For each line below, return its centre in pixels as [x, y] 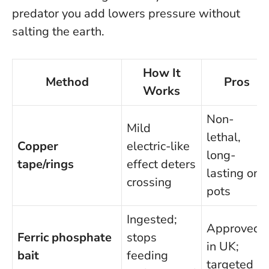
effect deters [161, 165]
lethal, [224, 138]
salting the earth [57, 32]
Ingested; [152, 220]
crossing [149, 183]
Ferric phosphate [65, 238]
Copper [38, 147]
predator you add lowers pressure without [126, 14]
